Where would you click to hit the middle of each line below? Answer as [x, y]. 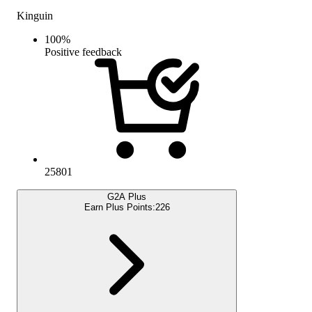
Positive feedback [83, 52]
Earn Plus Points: [119, 207]
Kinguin [35, 15]
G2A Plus [127, 196]
